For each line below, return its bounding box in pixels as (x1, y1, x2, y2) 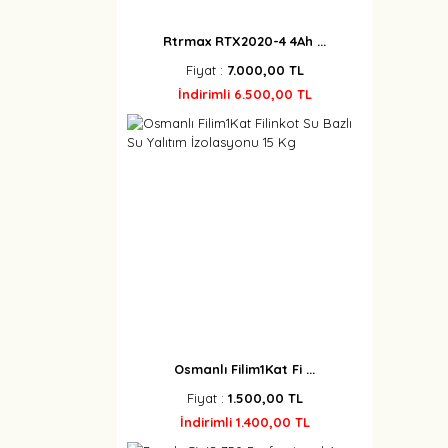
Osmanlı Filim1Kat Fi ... (174, 361, 315, 377)
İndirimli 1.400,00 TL (179, 414, 310, 430)
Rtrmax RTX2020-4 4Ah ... (163, 33, 326, 49)
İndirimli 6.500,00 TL (177, 86, 312, 102)
